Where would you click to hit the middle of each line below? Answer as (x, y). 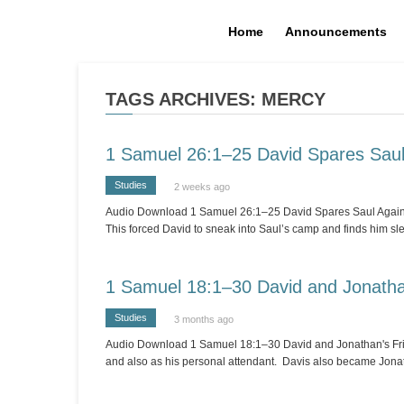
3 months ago (204, 319)
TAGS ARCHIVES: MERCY (216, 99)
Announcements (335, 32)
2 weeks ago (202, 187)
